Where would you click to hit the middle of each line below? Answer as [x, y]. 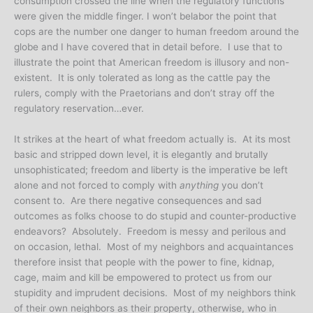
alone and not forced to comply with [97, 185]
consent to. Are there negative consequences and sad [138, 200]
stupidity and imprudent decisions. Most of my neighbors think [155, 292]
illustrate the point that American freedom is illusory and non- [152, 62]
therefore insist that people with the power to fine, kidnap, [144, 262]
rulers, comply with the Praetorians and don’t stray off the [144, 93]
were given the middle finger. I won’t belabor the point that [145, 16]
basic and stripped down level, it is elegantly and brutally [141, 154]
